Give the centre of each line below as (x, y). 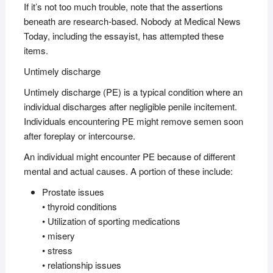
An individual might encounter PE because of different (129, 156)
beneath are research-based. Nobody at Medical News (132, 21)
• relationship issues (81, 264)
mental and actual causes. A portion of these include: (128, 171)
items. (36, 50)
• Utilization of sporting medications (111, 221)
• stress (57, 250)
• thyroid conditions (79, 206)
